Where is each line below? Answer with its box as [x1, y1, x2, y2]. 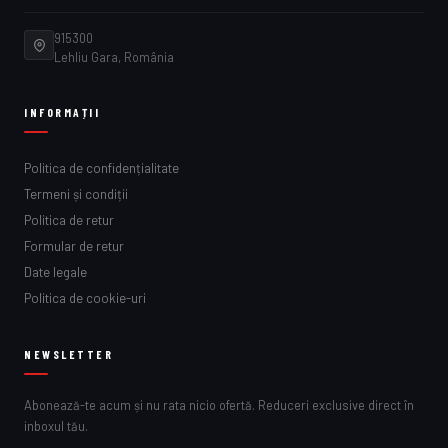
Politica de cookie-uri [24, 290, 146, 307]
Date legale [24, 264, 87, 281]
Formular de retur [24, 238, 124, 255]
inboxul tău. [24, 418, 88, 435]
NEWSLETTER [24, 347, 114, 362]
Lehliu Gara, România [54, 50, 174, 65]
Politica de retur [24, 212, 114, 229]
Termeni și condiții [24, 186, 128, 203]
